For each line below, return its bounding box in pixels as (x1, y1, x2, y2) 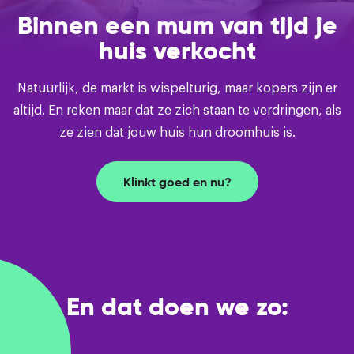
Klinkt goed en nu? (122, 174, 232, 190)
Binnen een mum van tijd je (17, 9, 337, 41)
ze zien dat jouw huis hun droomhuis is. (58, 122, 296, 140)
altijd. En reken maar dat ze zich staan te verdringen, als (13, 100, 341, 118)
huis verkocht (98, 35, 256, 66)
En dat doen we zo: (66, 291, 288, 322)
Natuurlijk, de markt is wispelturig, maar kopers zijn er (17, 78, 337, 96)
